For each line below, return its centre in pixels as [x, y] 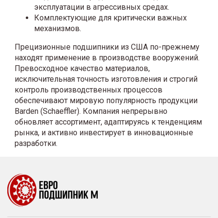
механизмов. [58, 28]
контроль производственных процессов [89, 90]
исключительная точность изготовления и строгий [106, 79]
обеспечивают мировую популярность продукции [106, 100]
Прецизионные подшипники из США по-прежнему [107, 47]
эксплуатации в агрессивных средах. [102, 7]
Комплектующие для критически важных [110, 18]
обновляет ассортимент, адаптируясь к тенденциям [108, 122]
